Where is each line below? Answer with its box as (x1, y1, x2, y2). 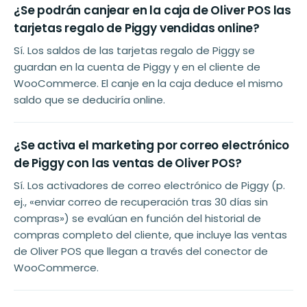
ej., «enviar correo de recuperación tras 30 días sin (14, 195, 268, 210)
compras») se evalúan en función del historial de (14, 211, 261, 226)
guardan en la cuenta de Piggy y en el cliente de (14, 60, 260, 75)
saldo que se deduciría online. (14, 93, 165, 108)
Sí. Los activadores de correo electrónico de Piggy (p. (14, 178, 285, 193)
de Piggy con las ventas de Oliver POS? (14, 155, 242, 172)
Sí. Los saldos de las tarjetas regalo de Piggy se (14, 43, 255, 58)
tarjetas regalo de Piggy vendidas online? (14, 20, 260, 37)
